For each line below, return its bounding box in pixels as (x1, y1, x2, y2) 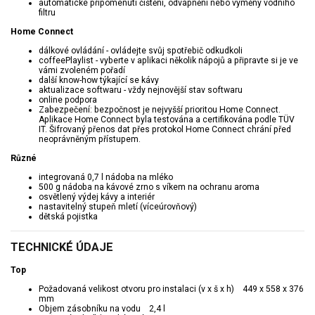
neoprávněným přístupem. (39, 134, 141, 144)
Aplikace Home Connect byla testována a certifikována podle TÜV (39, 114, 295, 124)
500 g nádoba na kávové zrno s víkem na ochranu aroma (39, 181, 259, 192)
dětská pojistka (39, 211, 98, 221)
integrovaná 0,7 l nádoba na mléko (39, 172, 173, 182)
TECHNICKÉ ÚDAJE (11, 240, 113, 254)
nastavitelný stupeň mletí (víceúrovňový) (39, 201, 197, 212)
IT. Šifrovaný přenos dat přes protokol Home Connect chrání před (39, 124, 291, 134)
